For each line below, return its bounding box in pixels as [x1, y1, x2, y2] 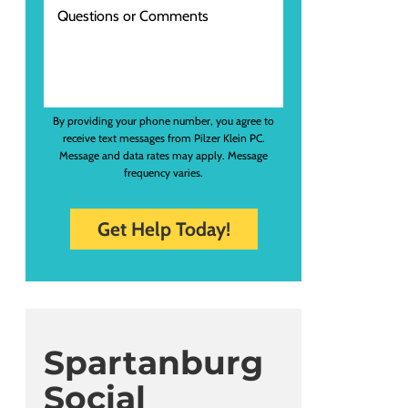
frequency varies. [124, 166, 203, 180]
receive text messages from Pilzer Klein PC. [62, 131, 265, 146]
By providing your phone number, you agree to [53, 114, 274, 128]
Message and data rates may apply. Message [59, 148, 268, 163]
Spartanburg [44, 342, 263, 383]
